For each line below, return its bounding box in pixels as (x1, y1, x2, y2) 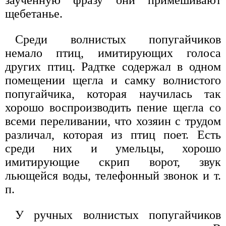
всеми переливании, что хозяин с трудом (5, 115, 221, 128)
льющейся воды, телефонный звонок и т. (5, 169, 221, 183)
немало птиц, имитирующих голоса (5, 46, 221, 60)
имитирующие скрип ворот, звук (5, 155, 221, 169)
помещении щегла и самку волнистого (5, 74, 221, 87)
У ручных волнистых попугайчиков (15, 208, 221, 222)
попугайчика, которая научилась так (5, 87, 221, 101)
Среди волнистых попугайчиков (15, 33, 221, 46)
